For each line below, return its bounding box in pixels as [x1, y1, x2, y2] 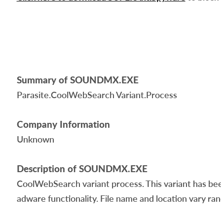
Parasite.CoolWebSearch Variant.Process [16, 89, 177, 100]
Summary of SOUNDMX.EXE [16, 73, 139, 86]
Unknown [16, 134, 54, 145]
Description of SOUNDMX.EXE [16, 162, 147, 175]
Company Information [16, 117, 110, 131]
